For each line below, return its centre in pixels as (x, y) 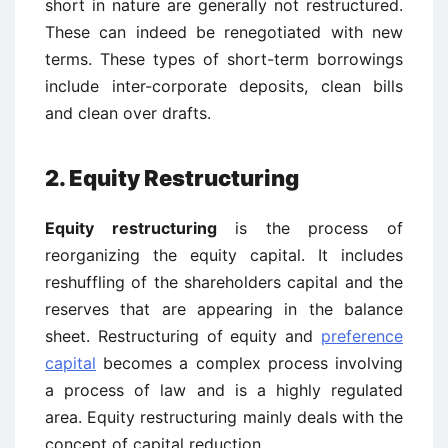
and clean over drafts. (128, 113)
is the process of (310, 228)
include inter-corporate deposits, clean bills (224, 86)
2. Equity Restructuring (172, 178)
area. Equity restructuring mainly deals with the (224, 417)
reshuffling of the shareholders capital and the (224, 282)
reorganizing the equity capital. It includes (224, 255)
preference (362, 336)
